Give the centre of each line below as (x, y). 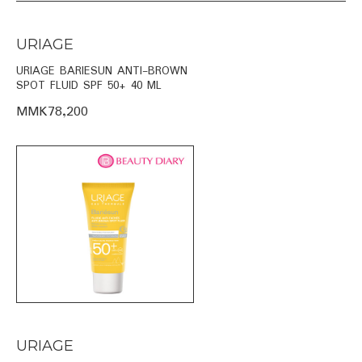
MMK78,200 (52, 112)
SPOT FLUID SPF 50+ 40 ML (89, 85)
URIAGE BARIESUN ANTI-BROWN (102, 71)
